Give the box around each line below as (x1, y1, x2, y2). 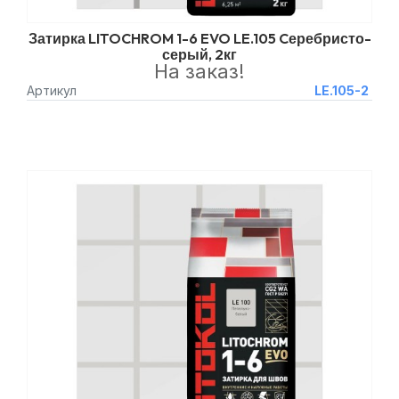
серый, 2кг (162, 45, 237, 63)
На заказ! (154, 60, 245, 83)
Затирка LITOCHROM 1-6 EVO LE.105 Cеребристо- (28, 29, 371, 47)
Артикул (27, 83, 77, 98)
